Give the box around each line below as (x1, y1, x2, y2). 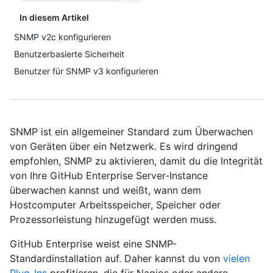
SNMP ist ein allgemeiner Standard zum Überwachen (10, 126, 253, 138)
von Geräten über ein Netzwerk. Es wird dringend (10, 140, 238, 152)
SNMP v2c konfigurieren (14, 32, 111, 42)
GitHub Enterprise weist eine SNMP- (10, 238, 177, 250)
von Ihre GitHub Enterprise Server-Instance (10, 169, 208, 182)
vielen (223, 252, 250, 264)
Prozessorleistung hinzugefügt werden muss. (10, 213, 216, 225)
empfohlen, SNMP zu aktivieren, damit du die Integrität (10, 155, 263, 167)
